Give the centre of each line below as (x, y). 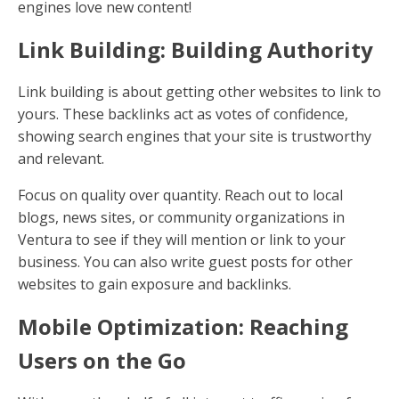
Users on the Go (102, 361)
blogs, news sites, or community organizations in (181, 218)
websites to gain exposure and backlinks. (155, 285)
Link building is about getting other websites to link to (199, 92)
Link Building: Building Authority (195, 50)
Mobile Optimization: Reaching (183, 327)
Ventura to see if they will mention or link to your (182, 240)
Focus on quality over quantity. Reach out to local (180, 195)
